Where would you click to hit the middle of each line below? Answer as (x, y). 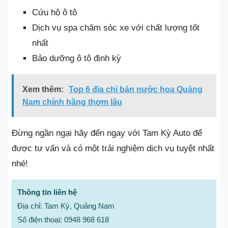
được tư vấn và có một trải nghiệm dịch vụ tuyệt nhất (113, 148)
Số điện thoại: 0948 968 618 (63, 220)
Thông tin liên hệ (47, 192)
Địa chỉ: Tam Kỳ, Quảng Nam (66, 206)
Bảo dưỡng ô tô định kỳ (77, 58)
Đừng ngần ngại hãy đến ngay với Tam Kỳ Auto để (107, 133)
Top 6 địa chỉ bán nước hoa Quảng (136, 89)
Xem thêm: (43, 89)
